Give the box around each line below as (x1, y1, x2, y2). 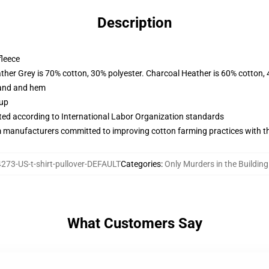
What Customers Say (67, 215, 202, 232)
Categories (120, 159, 161, 169)
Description (97, 14, 172, 31)
